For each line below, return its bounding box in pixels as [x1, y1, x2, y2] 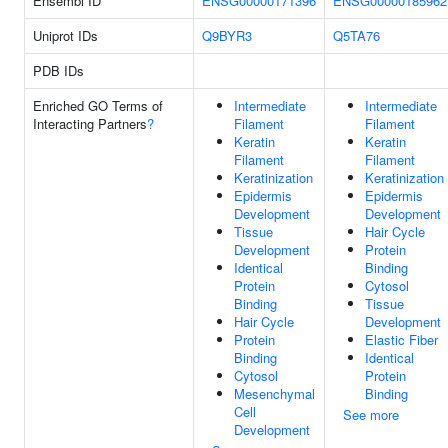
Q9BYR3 [202, 26, 252, 45]
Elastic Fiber [365, 330, 438, 349]
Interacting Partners [33, 114, 147, 133]
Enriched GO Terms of [33, 96, 163, 115]
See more [343, 405, 399, 424]
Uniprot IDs [33, 26, 98, 45]
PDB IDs [33, 61, 84, 80]
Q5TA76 [333, 26, 380, 45]
